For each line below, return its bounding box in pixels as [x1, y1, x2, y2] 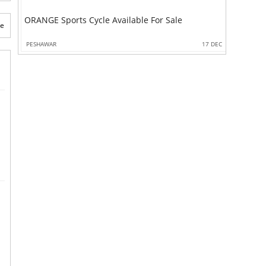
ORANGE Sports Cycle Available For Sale [24, 14, 182, 26]
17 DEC [202, 40, 223, 49]
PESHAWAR [26, 40, 56, 49]
